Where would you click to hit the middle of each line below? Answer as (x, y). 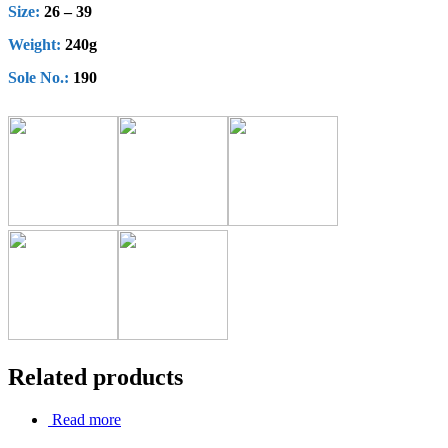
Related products (95, 377)
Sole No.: (38, 78)
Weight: (34, 45)
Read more (86, 420)
